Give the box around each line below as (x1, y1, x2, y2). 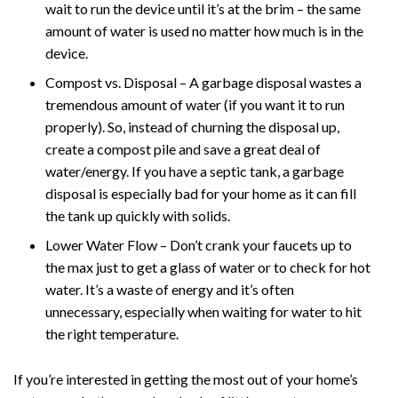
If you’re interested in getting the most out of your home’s (13, 370, 358, 387)
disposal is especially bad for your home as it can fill (45, 184, 356, 202)
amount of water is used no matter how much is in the (45, 21, 363, 39)
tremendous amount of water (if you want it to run (45, 95, 345, 113)
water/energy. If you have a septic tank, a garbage (45, 162, 344, 179)
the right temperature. (45, 324, 179, 342)
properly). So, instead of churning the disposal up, (45, 117, 339, 135)
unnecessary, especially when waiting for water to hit (45, 302, 362, 320)
